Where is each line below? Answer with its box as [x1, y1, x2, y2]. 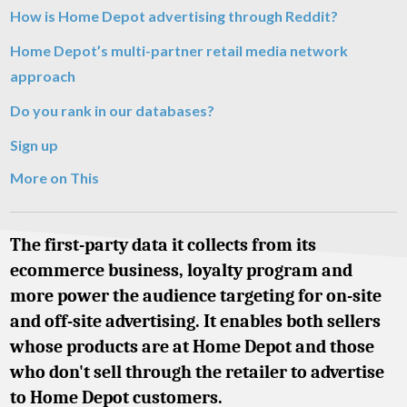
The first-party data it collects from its [10, 234, 316, 255]
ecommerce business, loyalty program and [10, 260, 352, 281]
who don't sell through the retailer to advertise [10, 362, 384, 382]
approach [10, 67, 75, 84]
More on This [10, 169, 99, 186]
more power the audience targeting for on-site [10, 285, 382, 306]
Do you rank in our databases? [10, 102, 217, 119]
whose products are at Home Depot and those [10, 336, 374, 357]
